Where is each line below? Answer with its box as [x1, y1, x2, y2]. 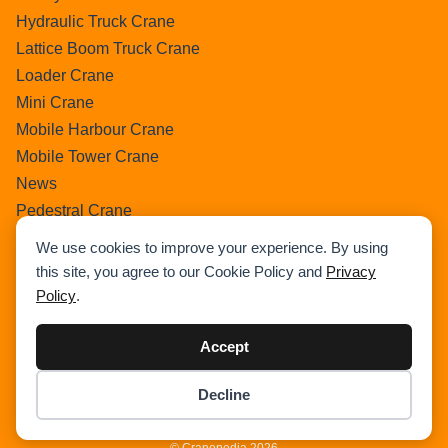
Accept [199, 338, 249, 355]
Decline [198, 386, 250, 403]
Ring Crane [16, 256, 98, 274]
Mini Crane [16, 94, 94, 112]
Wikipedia [16, 391, 87, 409]
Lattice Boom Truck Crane [16, 40, 200, 58]
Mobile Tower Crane [16, 148, 159, 166]
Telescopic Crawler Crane [16, 310, 200, 328]
